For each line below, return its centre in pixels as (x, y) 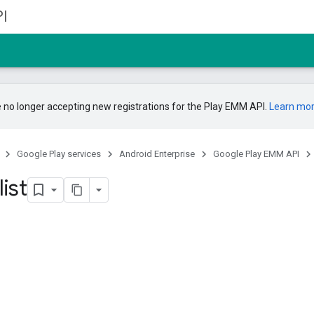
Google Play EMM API (256, 154)
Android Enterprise (157, 154)
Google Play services (59, 154)
